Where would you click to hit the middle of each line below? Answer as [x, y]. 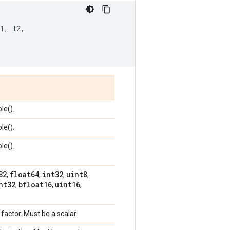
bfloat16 [35, 185]
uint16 [68, 185]
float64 [24, 174]
